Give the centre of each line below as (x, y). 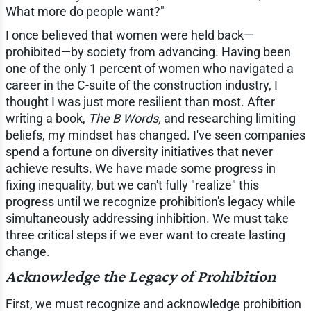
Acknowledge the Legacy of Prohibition (140, 276)
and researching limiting (228, 118)
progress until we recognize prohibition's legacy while (150, 201)
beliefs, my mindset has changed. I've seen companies (155, 135)
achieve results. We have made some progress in (140, 168)
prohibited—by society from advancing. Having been (148, 51)
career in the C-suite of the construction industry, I (141, 85)
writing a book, (47, 118)
